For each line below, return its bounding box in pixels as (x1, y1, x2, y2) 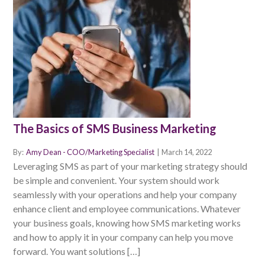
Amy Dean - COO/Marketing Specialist (26, 147, 156, 157)
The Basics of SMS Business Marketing (13, 121, 216, 136)
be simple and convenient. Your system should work (13, 174, 219, 186)
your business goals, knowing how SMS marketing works (13, 217, 241, 229)
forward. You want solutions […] (13, 245, 140, 257)
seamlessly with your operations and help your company (13, 189, 237, 201)
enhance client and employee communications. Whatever (13, 203, 241, 215)
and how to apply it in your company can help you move (13, 231, 233, 243)
